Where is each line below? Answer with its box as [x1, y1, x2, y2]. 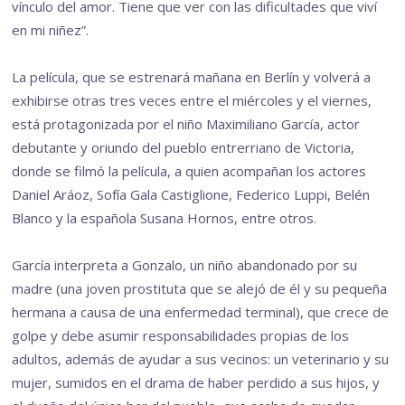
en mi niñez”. [12, 21, 89, 40]
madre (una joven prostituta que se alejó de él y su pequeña [12, 279, 388, 298]
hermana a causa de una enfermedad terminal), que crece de [12, 303, 390, 322]
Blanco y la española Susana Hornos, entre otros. [12, 209, 317, 228]
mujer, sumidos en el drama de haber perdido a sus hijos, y [12, 373, 381, 392]
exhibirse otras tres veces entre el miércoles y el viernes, [12, 91, 372, 110]
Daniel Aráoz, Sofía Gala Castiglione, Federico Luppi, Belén [12, 185, 371, 204]
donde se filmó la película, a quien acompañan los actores [12, 162, 367, 181]
